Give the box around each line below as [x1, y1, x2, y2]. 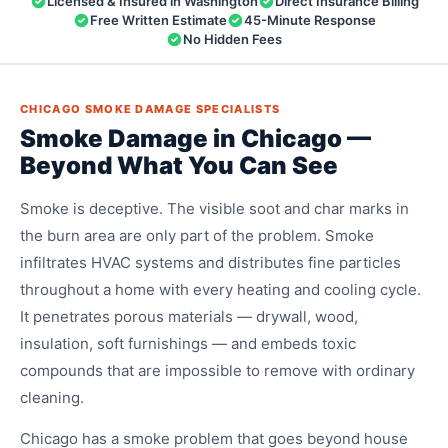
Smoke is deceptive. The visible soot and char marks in [20, 199, 409, 219]
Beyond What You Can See [20, 151, 338, 181]
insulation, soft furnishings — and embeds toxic [20, 334, 356, 354]
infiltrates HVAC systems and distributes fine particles [20, 253, 401, 273]
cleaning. [20, 388, 84, 408]
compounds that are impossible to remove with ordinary [20, 361, 415, 381]
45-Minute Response [243, 12, 376, 29]
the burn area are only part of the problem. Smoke [20, 226, 374, 246]
